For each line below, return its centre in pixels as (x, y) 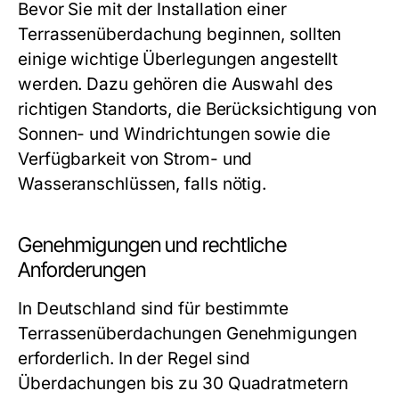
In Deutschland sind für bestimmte (153, 309)
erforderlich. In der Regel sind (134, 358)
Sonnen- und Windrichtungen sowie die (174, 134)
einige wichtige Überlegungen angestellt (178, 59)
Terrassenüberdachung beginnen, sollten (180, 34)
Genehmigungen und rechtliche (152, 245)
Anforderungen (82, 270)
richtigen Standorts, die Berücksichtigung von (197, 109)
